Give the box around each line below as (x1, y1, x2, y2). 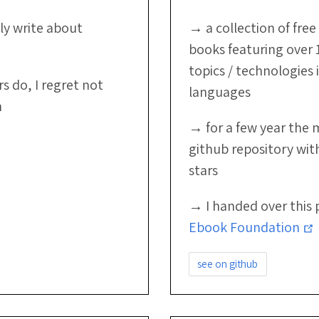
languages (189, 83, 251, 101)
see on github (197, 256, 258, 271)
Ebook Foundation (189, 218, 303, 236)
